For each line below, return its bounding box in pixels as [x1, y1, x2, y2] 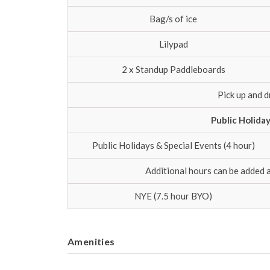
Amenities [67, 236, 115, 247]
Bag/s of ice [149, 13, 197, 24]
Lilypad [159, 39, 188, 49]
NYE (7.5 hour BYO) [134, 190, 212, 201]
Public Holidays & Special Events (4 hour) [92, 140, 255, 151]
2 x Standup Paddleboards [121, 64, 225, 75]
